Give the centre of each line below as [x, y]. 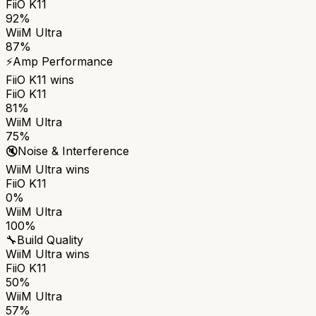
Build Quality [50, 239]
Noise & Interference [73, 151]
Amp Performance [63, 61]
